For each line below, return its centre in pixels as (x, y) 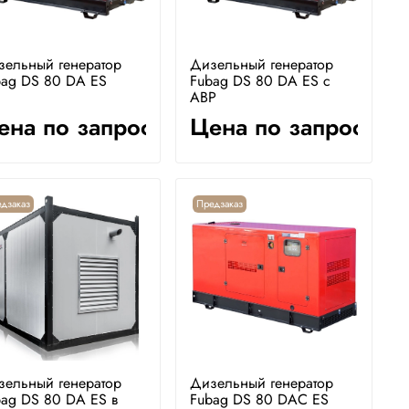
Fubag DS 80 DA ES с (260, 80)
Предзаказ (219, 203)
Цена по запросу (283, 127)
